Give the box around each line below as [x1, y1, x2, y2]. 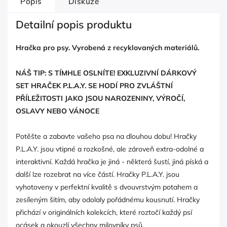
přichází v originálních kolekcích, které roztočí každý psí [16, 207, 192, 217]
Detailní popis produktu [16, 17, 132, 31]
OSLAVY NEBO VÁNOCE [16, 106, 99, 116]
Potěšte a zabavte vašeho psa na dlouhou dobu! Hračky [16, 131, 197, 141]
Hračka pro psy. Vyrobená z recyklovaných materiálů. [16, 43, 199, 52]
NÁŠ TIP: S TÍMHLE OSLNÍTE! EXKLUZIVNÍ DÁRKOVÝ [16, 68, 197, 78]
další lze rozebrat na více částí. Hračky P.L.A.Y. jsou [16, 169, 179, 179]
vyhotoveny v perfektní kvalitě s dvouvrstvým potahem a [16, 182, 198, 192]
